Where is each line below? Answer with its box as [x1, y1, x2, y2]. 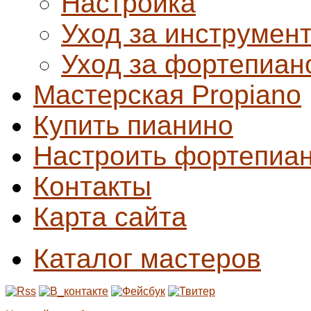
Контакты [33, 171, 151, 201]
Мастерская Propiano [33, 79, 301, 110]
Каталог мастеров [33, 243, 261, 274]
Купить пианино [33, 110, 233, 140]
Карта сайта [33, 201, 187, 232]
